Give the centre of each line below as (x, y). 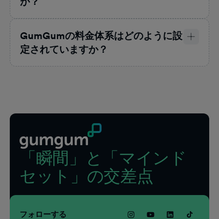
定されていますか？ (64, 50)
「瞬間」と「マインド (103, 158)
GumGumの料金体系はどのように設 (101, 36)
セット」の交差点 (87, 176)
